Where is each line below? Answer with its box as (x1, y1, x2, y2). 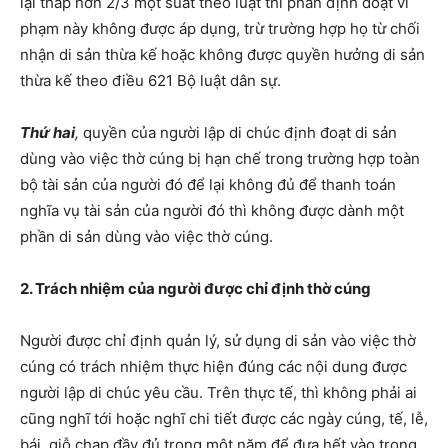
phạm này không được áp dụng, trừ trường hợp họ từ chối (20, 19, 420, 39)
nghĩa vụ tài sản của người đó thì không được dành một (20, 201, 404, 221)
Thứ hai (20, 123, 75, 143)
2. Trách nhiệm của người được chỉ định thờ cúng (20, 279, 371, 299)
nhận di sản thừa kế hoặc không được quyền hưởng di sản (20, 45, 425, 65)
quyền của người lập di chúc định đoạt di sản (83, 123, 397, 143)
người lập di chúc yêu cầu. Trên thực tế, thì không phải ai (20, 383, 417, 403)
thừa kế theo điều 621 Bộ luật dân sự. (20, 71, 281, 91)
